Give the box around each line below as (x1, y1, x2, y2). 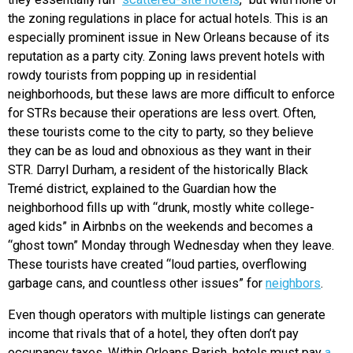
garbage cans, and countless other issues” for (8, 276, 266, 292)
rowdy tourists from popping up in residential (8, 68, 256, 84)
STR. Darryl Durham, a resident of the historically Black (8, 162, 308, 178)
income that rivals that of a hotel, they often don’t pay (8, 326, 299, 342)
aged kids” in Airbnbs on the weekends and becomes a (8, 219, 313, 235)
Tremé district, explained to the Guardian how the (8, 181, 277, 197)
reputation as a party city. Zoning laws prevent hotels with (8, 49, 325, 65)
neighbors (266, 276, 321, 292)
